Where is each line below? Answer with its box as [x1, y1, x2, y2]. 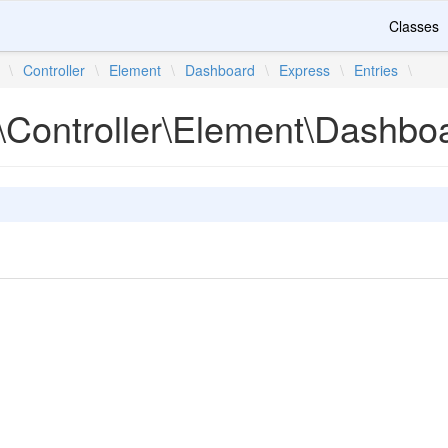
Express [279, 60, 331, 80]
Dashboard [185, 60, 256, 80]
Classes [389, 16, 439, 36]
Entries [354, 60, 399, 80]
